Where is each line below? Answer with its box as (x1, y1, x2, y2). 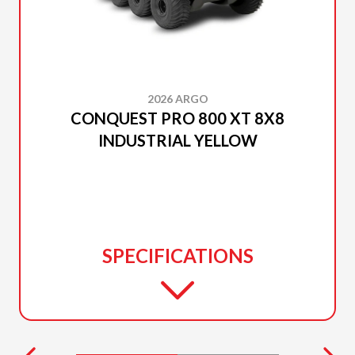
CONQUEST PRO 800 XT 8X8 (71, 109, 284, 128)
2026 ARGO (147, 92, 208, 105)
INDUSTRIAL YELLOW (97, 131, 258, 150)
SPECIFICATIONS (101, 244, 254, 267)
